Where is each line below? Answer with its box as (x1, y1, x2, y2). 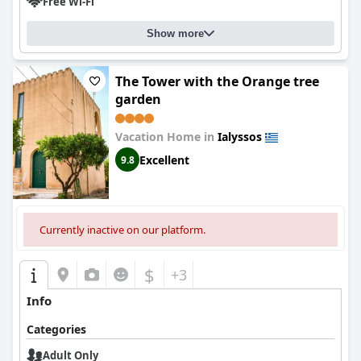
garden (115, 90, 161, 108)
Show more (147, 27, 204, 39)
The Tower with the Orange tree (115, 73, 319, 90)
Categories (27, 322, 86, 337)
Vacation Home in (115, 129, 218, 144)
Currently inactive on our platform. (39, 222, 205, 237)
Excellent (139, 151, 189, 168)
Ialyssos (218, 129, 262, 144)
